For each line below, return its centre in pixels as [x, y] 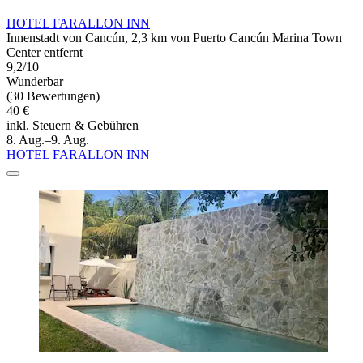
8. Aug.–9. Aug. [48, 139]
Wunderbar [35, 81]
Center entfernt [45, 52]
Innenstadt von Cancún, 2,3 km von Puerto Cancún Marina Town [174, 37]
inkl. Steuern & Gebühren [73, 125]
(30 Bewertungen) [53, 96]
